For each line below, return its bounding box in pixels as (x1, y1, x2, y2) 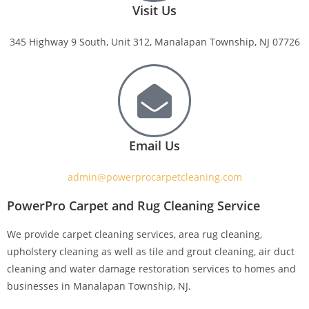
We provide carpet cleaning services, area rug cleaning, (7, 228, 262, 241)
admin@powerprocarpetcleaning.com (67, 170, 242, 183)
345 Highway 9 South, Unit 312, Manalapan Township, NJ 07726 (9, 35, 300, 48)
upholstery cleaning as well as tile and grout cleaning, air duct (7, 245, 295, 258)
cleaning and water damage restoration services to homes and (7, 262, 296, 275)
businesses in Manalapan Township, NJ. (7, 279, 191, 292)
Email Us (129, 137, 180, 154)
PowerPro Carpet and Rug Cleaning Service (7, 197, 260, 214)
